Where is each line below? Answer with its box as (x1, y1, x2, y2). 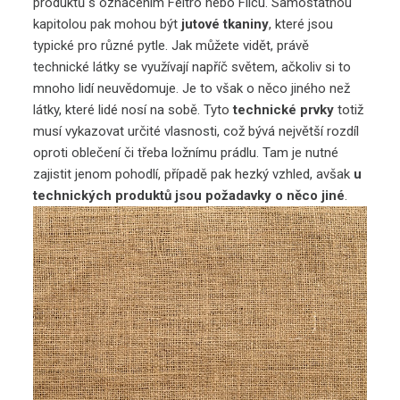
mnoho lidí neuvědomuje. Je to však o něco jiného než (33, 79, 351, 96)
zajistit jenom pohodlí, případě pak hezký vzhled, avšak (33, 165, 354, 182)
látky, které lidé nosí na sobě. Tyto (33, 101, 234, 118)
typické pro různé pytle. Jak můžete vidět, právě (33, 37, 310, 54)
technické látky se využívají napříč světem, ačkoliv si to (33, 58, 352, 75)
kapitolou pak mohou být (33, 15, 182, 32)
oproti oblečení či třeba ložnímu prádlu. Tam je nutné (33, 144, 339, 161)
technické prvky (233, 101, 335, 118)
